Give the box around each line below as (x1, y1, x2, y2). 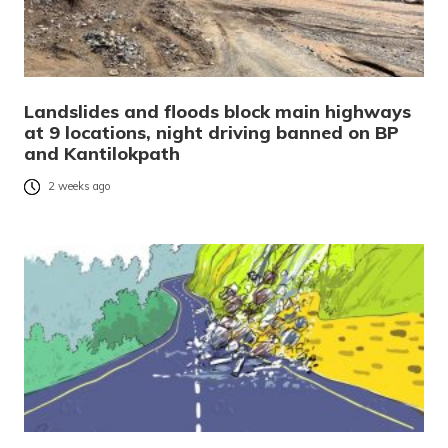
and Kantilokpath (24, 141, 180, 165)
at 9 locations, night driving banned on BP (24, 120, 399, 144)
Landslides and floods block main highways (24, 99, 411, 123)
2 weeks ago (48, 179, 111, 194)
